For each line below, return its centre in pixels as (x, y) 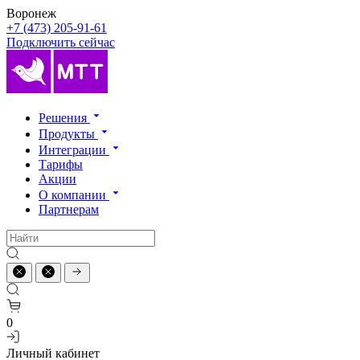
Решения (64, 118)
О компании (74, 195)
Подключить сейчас (61, 42)
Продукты (68, 134)
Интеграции (74, 150)
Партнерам (69, 209)
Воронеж (31, 13)
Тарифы (61, 164)
